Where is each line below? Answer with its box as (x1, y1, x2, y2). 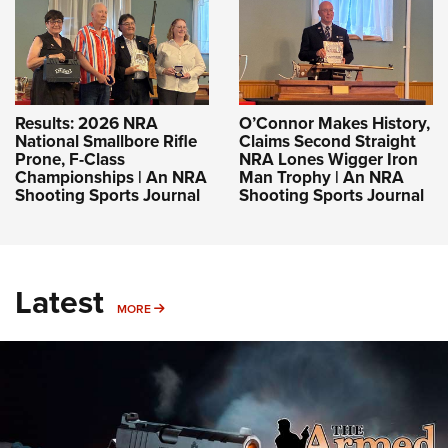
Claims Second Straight (239, 128, 416, 154)
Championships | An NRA (15, 164, 207, 190)
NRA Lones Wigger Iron (239, 146, 418, 172)
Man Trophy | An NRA (239, 164, 404, 190)
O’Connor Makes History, (239, 110, 430, 136)
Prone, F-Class (15, 146, 125, 172)
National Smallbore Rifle (15, 128, 197, 154)
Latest (15, 277, 104, 326)
